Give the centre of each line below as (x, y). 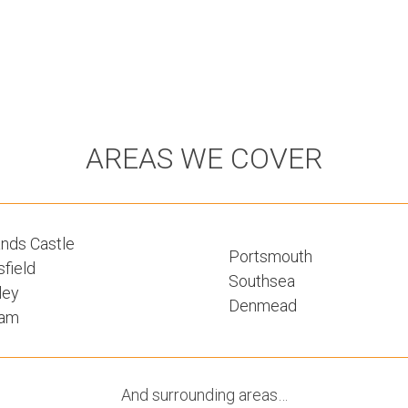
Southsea (262, 280)
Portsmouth (270, 256)
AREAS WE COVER (204, 158)
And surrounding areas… (204, 395)
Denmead (263, 305)
